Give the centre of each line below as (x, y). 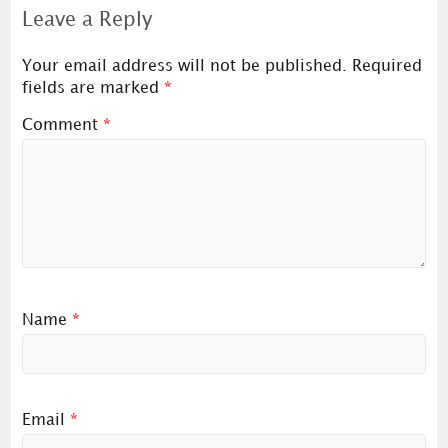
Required (386, 66)
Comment (62, 126)
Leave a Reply (86, 20)
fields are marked (92, 88)
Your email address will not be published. (184, 66)
